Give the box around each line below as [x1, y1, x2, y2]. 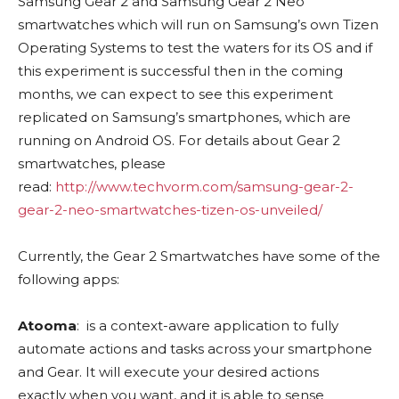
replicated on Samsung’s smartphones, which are [18, 109, 351, 126]
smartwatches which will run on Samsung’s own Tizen [18, 16, 379, 34]
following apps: [18, 271, 119, 289]
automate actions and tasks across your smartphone [18, 340, 372, 358]
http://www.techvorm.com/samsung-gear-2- [52, 178, 354, 196]
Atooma [18, 317, 77, 335]
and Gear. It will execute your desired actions [18, 363, 319, 381]
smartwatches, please [18, 155, 166, 173]
